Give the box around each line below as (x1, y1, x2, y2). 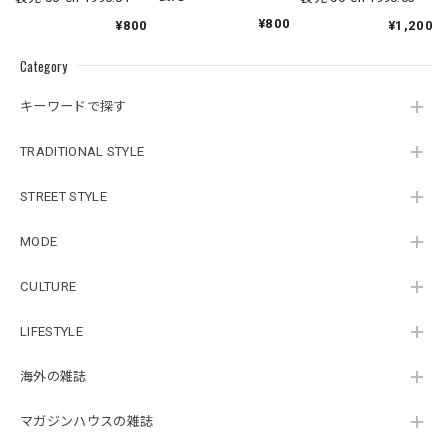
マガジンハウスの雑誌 (20, 414, 154, 430)
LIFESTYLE (20, 324, 83, 340)
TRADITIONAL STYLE (20, 144, 145, 160)
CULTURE (20, 279, 77, 295)
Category (20, 55, 68, 76)
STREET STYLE (20, 189, 107, 205)
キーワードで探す (20, 99, 127, 115)
